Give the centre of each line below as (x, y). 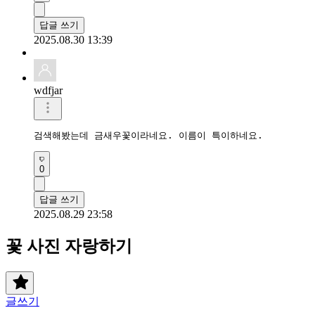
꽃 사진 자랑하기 (69, 246)
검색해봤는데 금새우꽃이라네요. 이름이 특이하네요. (148, 135)
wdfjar (48, 90)
